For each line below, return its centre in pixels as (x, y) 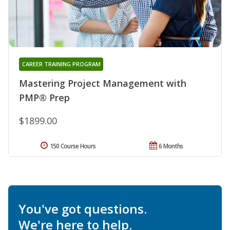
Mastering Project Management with (103, 83)
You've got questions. (83, 208)
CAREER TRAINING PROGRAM (61, 64)
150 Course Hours (73, 146)
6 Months (171, 146)
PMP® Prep (44, 97)
